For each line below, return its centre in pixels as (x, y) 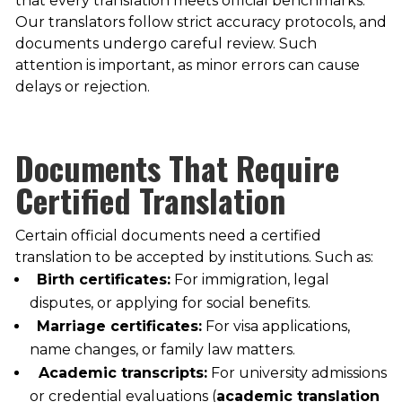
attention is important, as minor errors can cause (187, 66)
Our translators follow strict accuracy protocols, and (201, 22)
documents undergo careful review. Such (166, 44)
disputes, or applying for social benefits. (170, 303)
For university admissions (297, 373)
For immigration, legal (249, 280)
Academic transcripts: (122, 373)
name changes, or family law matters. (162, 350)
